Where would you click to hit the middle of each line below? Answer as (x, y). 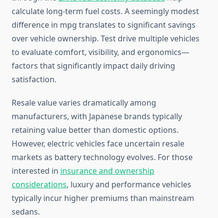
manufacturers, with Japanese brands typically (97, 117)
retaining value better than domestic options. (95, 130)
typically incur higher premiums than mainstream (103, 198)
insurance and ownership (107, 171)
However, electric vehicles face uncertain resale (98, 144)
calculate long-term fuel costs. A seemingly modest (105, 11)
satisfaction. (34, 80)
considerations (39, 185)
